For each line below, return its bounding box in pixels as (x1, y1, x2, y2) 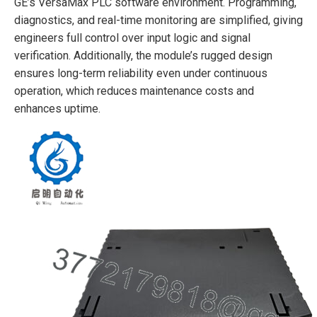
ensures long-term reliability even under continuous (14, 66, 267, 80)
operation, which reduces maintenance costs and (14, 83, 254, 98)
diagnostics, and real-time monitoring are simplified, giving (14, 13, 303, 27)
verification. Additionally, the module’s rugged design (14, 48, 272, 62)
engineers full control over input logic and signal (14, 30, 250, 45)
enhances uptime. (14, 101, 100, 115)
